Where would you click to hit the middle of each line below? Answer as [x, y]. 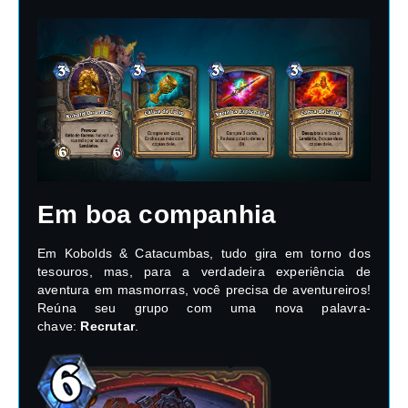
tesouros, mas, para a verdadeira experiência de [204, 271]
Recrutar [108, 326]
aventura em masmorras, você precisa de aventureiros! [204, 289]
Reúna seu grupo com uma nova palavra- [204, 307]
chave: [59, 326]
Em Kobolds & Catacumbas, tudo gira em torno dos [204, 253]
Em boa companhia [157, 214]
